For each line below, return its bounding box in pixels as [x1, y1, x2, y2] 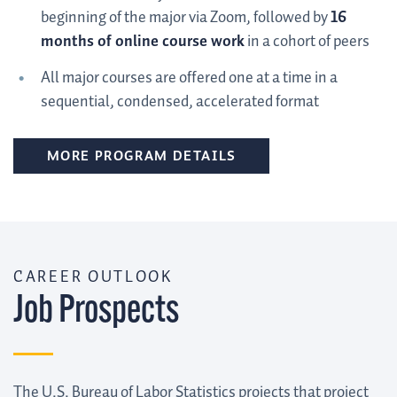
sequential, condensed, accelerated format [40, 89, 319, 114]
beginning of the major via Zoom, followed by [40, 5, 331, 31]
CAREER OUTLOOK [13, 265, 173, 290]
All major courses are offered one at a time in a [40, 65, 338, 90]
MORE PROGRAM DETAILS [46, 145, 237, 168]
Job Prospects [13, 293, 179, 331]
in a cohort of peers [244, 29, 370, 55]
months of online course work [40, 29, 245, 55]
